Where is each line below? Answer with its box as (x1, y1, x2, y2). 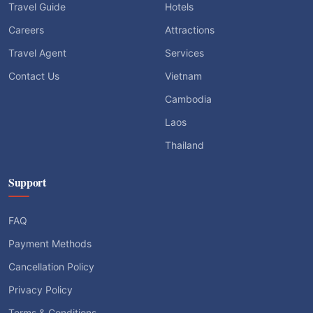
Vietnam (165, 70, 202, 82)
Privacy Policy (8, 284, 73, 296)
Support (8, 174, 46, 191)
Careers (8, 24, 44, 36)
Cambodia (165, 93, 212, 105)
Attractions (165, 24, 214, 36)
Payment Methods (8, 238, 92, 250)
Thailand (165, 139, 204, 152)
